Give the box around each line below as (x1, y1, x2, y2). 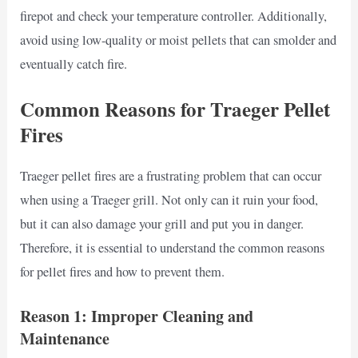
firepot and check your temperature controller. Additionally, (20, 7, 328, 26)
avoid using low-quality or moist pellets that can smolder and (20, 31, 337, 50)
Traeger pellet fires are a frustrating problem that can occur (20, 167, 322, 185)
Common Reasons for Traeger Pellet (20, 94, 331, 125)
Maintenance (20, 326, 110, 350)
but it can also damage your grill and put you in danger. (20, 215, 304, 233)
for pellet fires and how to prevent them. (20, 263, 225, 281)
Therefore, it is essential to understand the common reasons (20, 239, 325, 257)
